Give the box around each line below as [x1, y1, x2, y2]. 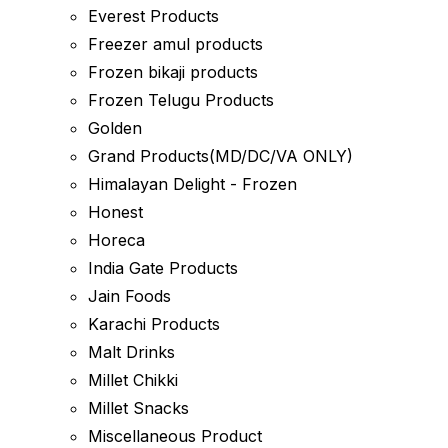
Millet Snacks [88, 398, 189, 418]
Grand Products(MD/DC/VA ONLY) [88, 146, 353, 166]
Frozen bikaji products [88, 62, 258, 82]
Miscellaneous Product [88, 426, 262, 446]
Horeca [88, 230, 145, 250]
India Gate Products [88, 258, 238, 278]
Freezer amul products [88, 34, 263, 54]
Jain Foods [88, 286, 171, 306]
